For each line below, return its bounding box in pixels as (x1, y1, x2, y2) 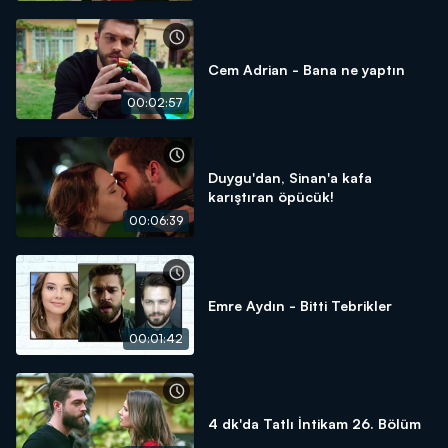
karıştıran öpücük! (208, 188, 334, 205)
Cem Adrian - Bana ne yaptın (208, 60, 405, 78)
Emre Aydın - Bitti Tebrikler (208, 296, 392, 314)
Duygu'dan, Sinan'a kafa (208, 169, 372, 186)
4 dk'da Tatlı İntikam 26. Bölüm (208, 414, 421, 432)
